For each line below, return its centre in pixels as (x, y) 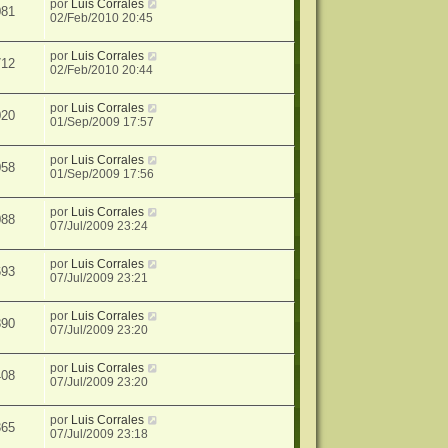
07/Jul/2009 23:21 (99, 278)
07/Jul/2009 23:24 (99, 226)
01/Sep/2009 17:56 (102, 174)
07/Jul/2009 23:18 (99, 434)
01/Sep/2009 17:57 (102, 122)
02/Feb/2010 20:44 (102, 70)
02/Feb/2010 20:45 (102, 18)
